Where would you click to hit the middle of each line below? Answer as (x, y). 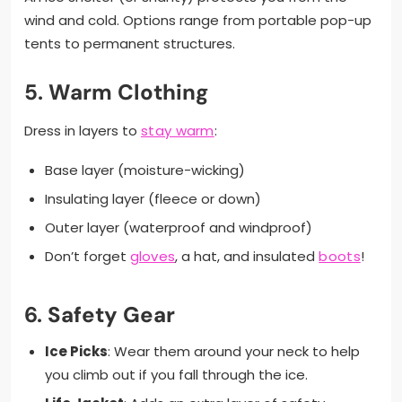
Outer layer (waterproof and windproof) (178, 228)
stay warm (178, 131)
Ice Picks (76, 351)
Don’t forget (87, 257)
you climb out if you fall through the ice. (176, 374)
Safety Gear (111, 314)
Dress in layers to (83, 131)
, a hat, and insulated (247, 257)
